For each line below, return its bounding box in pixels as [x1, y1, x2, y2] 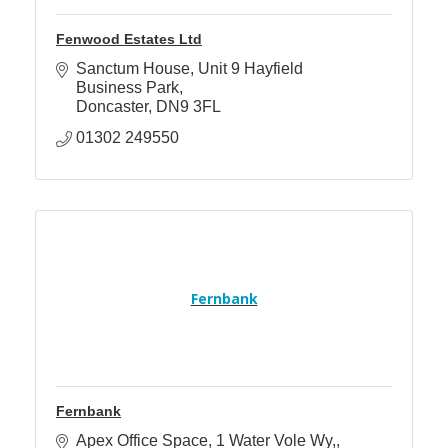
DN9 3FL [156, 97, 221, 115]
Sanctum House [76, 59, 190, 77]
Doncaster [76, 97, 148, 115]
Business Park [76, 78, 179, 96]
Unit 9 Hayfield [198, 59, 303, 77]
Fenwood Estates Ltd [56, 30, 202, 47]
